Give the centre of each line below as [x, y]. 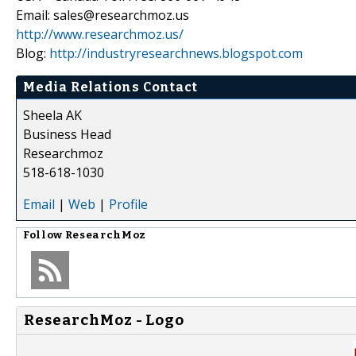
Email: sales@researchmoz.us [103, 15]
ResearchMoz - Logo [104, 320]
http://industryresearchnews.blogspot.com [176, 53]
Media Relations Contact [110, 87]
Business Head [67, 134]
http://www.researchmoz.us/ [100, 34]
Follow [44, 235]
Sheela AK [52, 115]
